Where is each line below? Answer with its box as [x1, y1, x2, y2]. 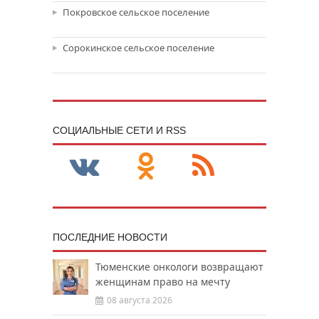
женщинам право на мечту [95, 275, 230, 288]
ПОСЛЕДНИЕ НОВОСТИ [53, 231, 167, 243]
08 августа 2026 [107, 294, 172, 306]
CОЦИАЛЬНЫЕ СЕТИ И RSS [53, 125, 186, 136]
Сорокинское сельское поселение [63, 41, 214, 54]
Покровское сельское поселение [63, 6, 209, 19]
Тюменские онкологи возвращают [95, 260, 263, 273]
